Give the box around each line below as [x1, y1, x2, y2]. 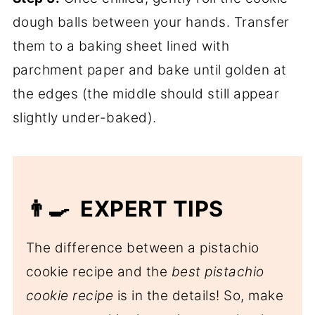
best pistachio [171, 263, 264, 280]
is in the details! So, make [113, 287, 284, 304]
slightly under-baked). [12, 109, 157, 126]
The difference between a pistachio [25, 239, 259, 256]
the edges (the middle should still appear [12, 85, 280, 102]
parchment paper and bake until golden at [12, 61, 287, 78]
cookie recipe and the [25, 263, 172, 280]
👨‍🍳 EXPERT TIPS [25, 195, 224, 221]
